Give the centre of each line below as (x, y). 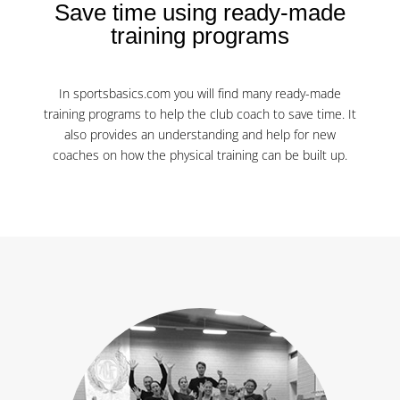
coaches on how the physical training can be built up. (200, 155)
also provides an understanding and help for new (200, 134)
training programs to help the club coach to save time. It (200, 114)
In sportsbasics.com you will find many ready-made (200, 93)
